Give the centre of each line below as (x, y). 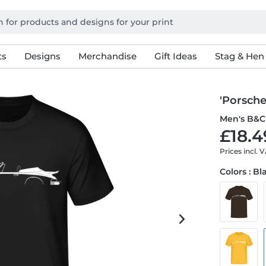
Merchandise (107, 56)
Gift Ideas (175, 56)
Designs (42, 56)
